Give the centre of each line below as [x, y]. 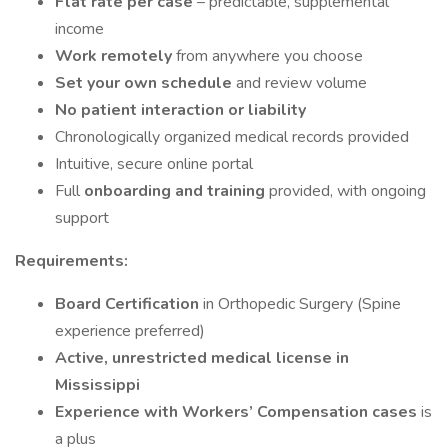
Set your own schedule [145, 83]
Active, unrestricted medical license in [202, 358]
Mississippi [97, 385]
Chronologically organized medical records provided [232, 137]
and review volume [301, 83]
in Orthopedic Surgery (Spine [302, 304]
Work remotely [115, 56]
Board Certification [129, 304]
